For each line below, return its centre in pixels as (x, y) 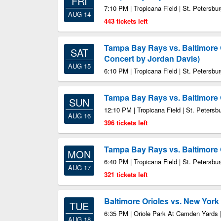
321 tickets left (126, 174)
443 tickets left (126, 21)
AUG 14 (79, 14)
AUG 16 (79, 116)
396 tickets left (126, 123)
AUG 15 (79, 66)
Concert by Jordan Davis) (152, 58)
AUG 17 (79, 167)
